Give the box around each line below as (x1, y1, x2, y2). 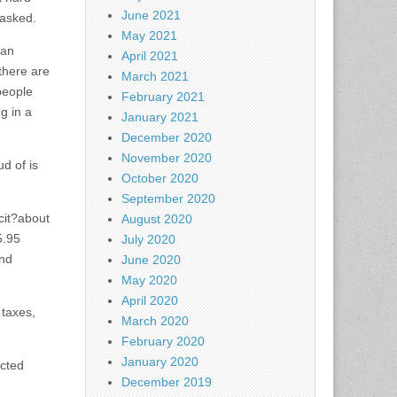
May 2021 (121, 28, 177, 43)
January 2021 (121, 110, 198, 125)
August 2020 (121, 212, 192, 227)
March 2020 (121, 314, 189, 329)
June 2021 (121, 8, 181, 23)
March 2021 (121, 69, 189, 84)
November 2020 (121, 151, 212, 166)
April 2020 (121, 293, 178, 308)
